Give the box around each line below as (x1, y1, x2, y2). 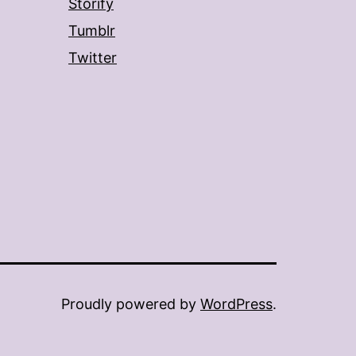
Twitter (68, 49, 117, 66)
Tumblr (68, 22, 115, 39)
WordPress (200, 296, 273, 312)
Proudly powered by (61, 296, 200, 312)
